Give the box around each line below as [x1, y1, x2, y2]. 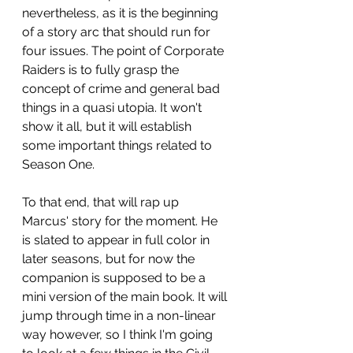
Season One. [22, 156, 95, 172]
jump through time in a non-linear [22, 307, 219, 323]
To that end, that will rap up [22, 194, 182, 210]
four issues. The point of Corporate [22, 43, 227, 58]
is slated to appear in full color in [22, 232, 213, 247]
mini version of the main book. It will [22, 288, 230, 304]
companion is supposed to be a [22, 269, 209, 285]
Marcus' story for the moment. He [22, 213, 221, 229]
